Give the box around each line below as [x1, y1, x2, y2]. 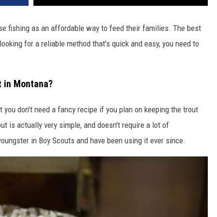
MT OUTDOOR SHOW [8, 89, 67, 97]
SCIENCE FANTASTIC [8, 65, 66, 73]
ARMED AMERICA [8, 41, 56, 48]
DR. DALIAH [8, 16, 41, 24]
